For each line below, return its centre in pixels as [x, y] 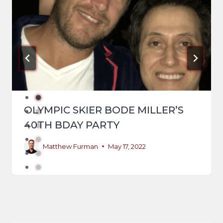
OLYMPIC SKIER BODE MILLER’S [104, 110]
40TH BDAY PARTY [72, 125]
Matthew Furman [70, 146]
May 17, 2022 [127, 146]
